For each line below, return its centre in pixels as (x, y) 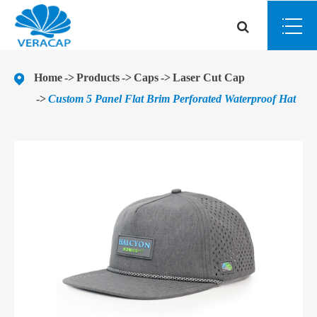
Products (98, 78)
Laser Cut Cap (209, 78)
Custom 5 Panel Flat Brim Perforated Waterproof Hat (172, 99)
